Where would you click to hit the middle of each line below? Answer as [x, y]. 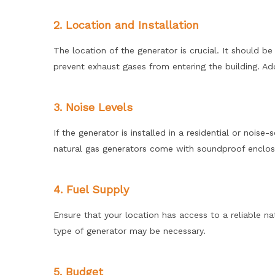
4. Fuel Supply [91, 189]
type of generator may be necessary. [130, 231]
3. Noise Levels [93, 107]
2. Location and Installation [126, 25]
